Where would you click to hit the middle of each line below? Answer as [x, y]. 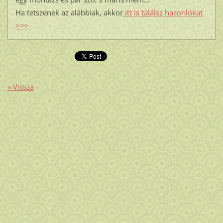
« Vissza [20, 86]
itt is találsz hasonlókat [163, 13]
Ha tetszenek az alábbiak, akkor [69, 13]
